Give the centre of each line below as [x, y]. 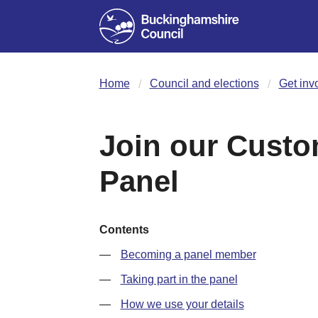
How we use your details [182, 304]
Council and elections [204, 83]
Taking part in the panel [179, 279]
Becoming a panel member [188, 254]
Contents [124, 229]
